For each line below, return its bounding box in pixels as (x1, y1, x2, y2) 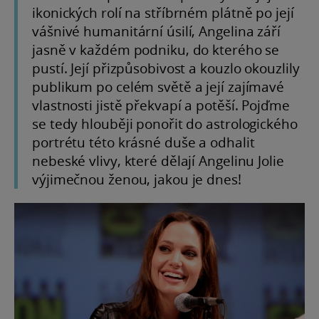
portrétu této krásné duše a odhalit (32, 133, 255, 152)
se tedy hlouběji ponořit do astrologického (32, 115, 298, 133)
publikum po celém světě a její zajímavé (32, 78, 285, 96)
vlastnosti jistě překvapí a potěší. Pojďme (32, 96, 290, 115)
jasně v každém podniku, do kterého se (32, 41, 280, 59)
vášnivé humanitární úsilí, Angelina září (32, 22, 281, 41)
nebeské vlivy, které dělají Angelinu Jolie (32, 152, 284, 170)
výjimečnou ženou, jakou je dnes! (32, 170, 241, 189)
